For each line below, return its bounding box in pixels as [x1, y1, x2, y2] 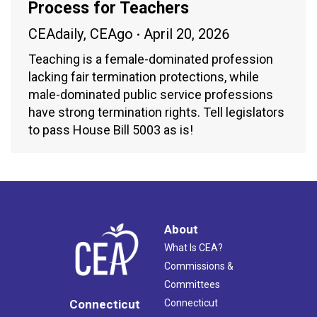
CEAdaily [28, 25, 83, 43]
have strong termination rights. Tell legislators [28, 105, 284, 120]
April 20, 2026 [144, 25, 229, 43]
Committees [164, 279, 220, 291]
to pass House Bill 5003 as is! [28, 122, 193, 138]
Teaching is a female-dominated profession [28, 52, 273, 67]
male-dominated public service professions [28, 87, 273, 103]
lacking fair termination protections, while [28, 69, 259, 85]
